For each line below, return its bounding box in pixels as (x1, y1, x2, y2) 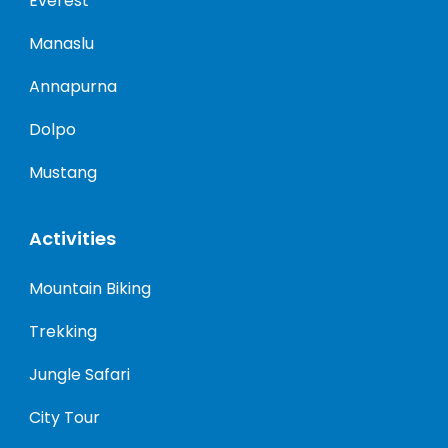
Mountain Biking (29, 277, 151, 300)
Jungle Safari (29, 363, 130, 386)
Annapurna (29, 75, 117, 98)
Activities (29, 226, 116, 251)
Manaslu (29, 32, 94, 55)
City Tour (29, 406, 100, 429)
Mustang (29, 161, 97, 184)
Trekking (29, 320, 97, 343)
